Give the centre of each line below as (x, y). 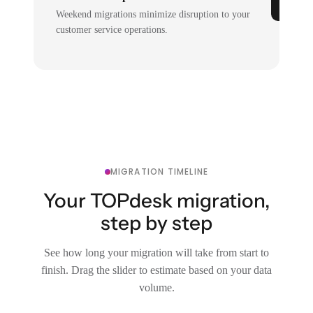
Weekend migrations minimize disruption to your (153, 14)
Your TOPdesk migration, (156, 201)
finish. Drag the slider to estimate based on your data (156, 270)
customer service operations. (112, 30)
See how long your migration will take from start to (156, 253)
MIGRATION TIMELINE (159, 172)
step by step (156, 223)
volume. (156, 287)
